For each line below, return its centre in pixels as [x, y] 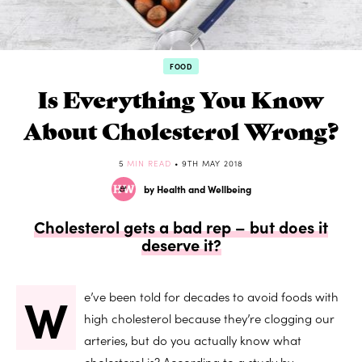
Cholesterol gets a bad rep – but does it [181, 226]
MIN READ [151, 163]
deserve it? [181, 244]
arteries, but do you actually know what [193, 339]
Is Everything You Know [181, 98]
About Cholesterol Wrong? [181, 129]
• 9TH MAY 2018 [209, 163]
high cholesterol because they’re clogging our [209, 318]
